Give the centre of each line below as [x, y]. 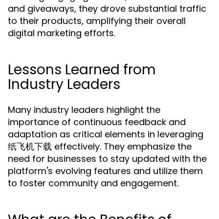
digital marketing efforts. [62, 33]
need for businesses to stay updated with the [107, 159]
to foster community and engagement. [93, 183]
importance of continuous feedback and [97, 122]
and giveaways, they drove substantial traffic [107, 9]
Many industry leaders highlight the [84, 110]
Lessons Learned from [82, 70]
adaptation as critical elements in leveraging [106, 134]
